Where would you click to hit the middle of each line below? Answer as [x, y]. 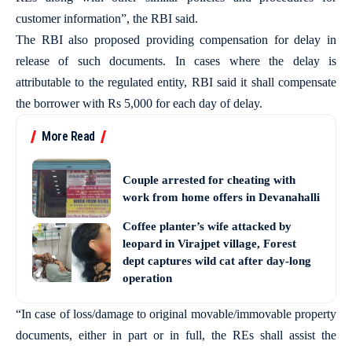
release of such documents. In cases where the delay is [176, 61]
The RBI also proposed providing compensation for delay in [176, 40]
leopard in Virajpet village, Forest [209, 244]
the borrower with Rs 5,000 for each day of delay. [139, 103]
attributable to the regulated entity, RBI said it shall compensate [176, 82]
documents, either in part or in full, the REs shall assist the [176, 335]
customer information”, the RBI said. [107, 18]
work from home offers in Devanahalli [221, 197]
